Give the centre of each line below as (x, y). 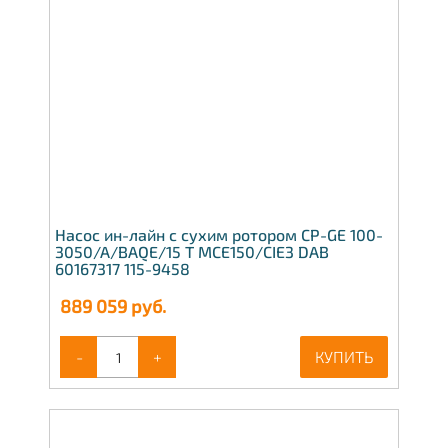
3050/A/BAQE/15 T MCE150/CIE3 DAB (192, 252)
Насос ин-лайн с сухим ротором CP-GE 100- (219, 235)
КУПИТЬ (344, 357)
